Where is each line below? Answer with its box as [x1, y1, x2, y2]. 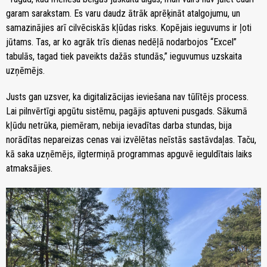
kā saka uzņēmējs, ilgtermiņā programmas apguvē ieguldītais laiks [6, 148, 252, 160]
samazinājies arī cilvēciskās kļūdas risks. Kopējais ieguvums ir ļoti [6, 21, 252, 33]
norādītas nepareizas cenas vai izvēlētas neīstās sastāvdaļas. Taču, [6, 133, 256, 145]
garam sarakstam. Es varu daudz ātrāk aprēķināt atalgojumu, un [6, 7, 240, 19]
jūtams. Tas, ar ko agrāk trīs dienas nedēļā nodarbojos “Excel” [6, 36, 237, 48]
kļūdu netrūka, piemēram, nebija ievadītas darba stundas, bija [6, 119, 232, 131]
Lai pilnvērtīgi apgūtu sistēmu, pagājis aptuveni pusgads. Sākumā [6, 105, 247, 117]
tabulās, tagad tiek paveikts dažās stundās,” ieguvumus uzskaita [6, 50, 242, 62]
